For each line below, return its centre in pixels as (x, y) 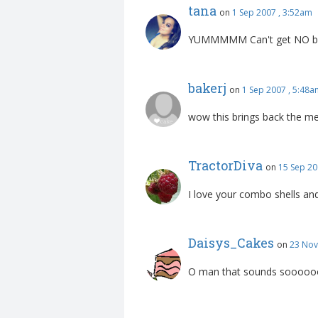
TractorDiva (225, 166)
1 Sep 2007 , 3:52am (272, 13)
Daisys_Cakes (231, 243)
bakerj (207, 88)
